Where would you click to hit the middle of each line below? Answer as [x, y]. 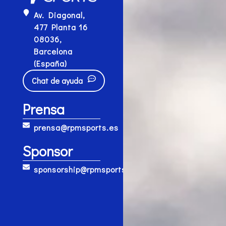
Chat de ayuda [57, 80]
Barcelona [53, 51]
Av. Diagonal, [60, 15]
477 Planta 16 [61, 27]
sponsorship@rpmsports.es [86, 169]
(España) [51, 63]
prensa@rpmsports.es [76, 127]
